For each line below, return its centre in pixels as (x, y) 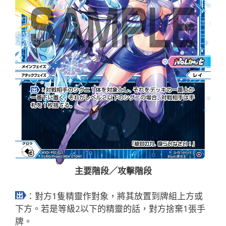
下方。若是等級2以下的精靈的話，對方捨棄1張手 (110, 209)
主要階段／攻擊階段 (113, 171)
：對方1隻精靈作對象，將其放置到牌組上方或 (115, 196)
